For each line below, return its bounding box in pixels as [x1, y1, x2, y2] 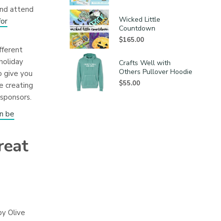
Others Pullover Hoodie [119, 67, 192, 76]
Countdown [119, 23, 155, 33]
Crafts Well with [119, 58, 171, 68]
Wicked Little [119, 14, 160, 24]
